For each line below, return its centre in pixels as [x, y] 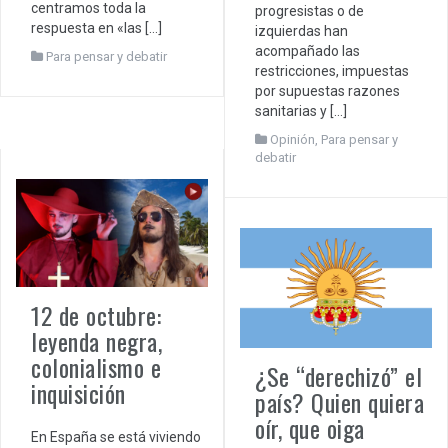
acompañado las [307, 50]
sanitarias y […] [301, 110]
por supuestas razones [327, 90]
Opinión [292, 139]
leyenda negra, [96, 341]
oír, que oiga [310, 427]
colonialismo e [96, 367]
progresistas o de [309, 10]
